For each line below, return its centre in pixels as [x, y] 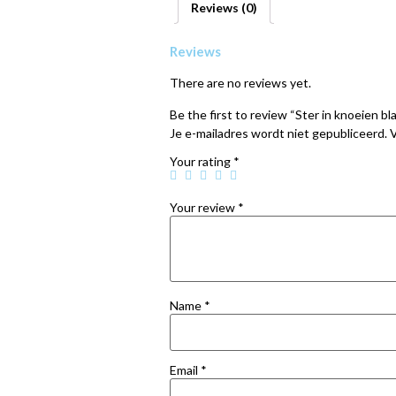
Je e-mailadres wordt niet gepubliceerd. [278, 133]
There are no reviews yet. [240, 83]
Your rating [202, 162]
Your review [204, 208]
